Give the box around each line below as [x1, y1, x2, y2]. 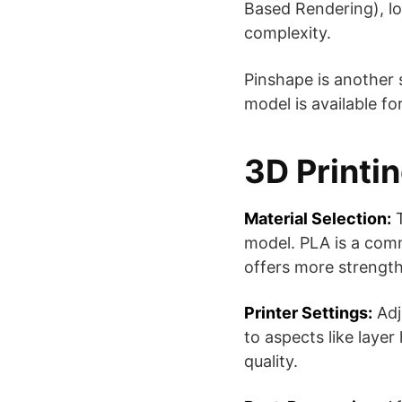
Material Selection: [244, 209, 391, 228]
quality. [244, 352, 298, 371]
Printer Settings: [244, 303, 372, 322]
